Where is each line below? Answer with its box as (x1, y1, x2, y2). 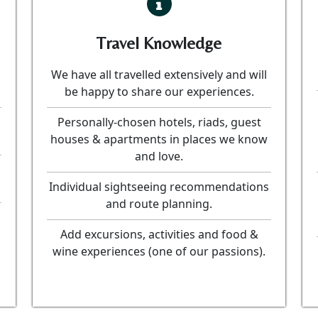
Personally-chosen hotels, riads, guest (57, 114, 261, 130)
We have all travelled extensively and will (51, 67, 267, 82)
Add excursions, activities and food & (60, 226, 258, 242)
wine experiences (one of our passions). (53, 243, 265, 259)
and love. (135, 148, 183, 164)
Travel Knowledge (97, 33, 221, 53)
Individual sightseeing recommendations (49, 179, 269, 194)
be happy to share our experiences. (64, 84, 254, 99)
